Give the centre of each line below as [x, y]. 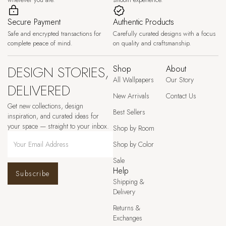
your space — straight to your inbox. [58, 126]
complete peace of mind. [40, 43]
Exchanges [128, 218]
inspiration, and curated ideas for [53, 116]
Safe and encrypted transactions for [54, 34]
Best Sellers [129, 112]
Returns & [127, 208]
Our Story [180, 80]
